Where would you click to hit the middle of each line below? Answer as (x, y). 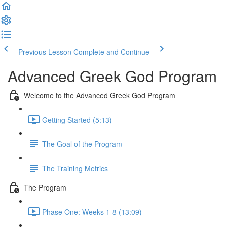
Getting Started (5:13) (77, 119)
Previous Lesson (45, 52)
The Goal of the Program (82, 144)
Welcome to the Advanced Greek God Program (100, 95)
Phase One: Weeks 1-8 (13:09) (92, 212)
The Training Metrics (75, 168)
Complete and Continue (111, 52)
